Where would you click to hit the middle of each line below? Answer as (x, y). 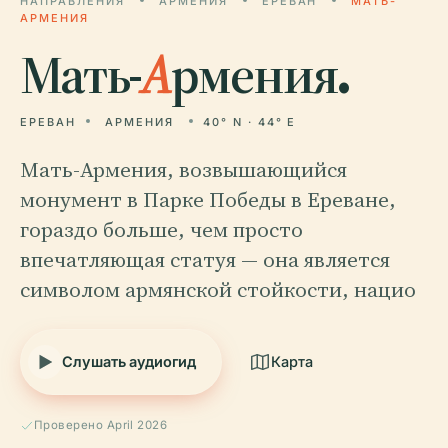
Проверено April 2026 (101, 425)
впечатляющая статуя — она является (205, 259)
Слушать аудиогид (129, 361)
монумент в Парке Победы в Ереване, (208, 199)
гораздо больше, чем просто (161, 229)
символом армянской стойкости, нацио (218, 289)
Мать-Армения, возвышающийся (183, 169)
